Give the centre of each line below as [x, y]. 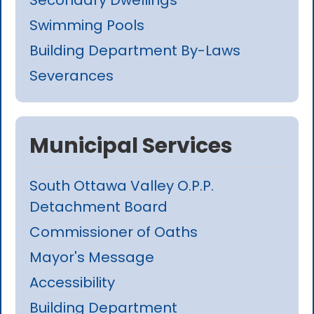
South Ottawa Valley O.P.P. [122, 185]
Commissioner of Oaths [114, 232]
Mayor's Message [92, 257]
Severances [72, 75]
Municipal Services [131, 145]
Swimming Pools [87, 25]
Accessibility [73, 282]
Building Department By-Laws [135, 50]
